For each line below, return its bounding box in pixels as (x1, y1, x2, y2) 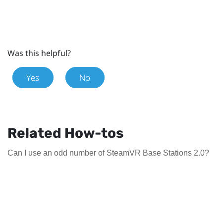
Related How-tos (7, 125, 123, 142)
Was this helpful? (7, 48, 71, 59)
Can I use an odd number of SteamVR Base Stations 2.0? (7, 149, 209, 158)
